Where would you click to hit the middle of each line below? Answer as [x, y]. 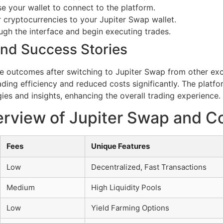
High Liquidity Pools [126, 188]
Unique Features [120, 146]
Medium [21, 188]
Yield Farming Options [130, 208]
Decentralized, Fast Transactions [149, 167]
